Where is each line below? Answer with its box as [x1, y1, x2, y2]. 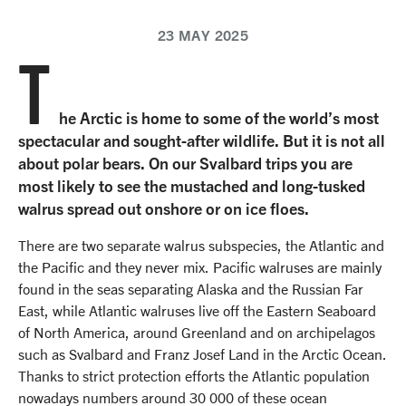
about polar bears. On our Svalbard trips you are [18, 153, 353, 174]
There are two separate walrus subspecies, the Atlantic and [18, 237, 384, 255]
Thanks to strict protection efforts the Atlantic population [18, 367, 370, 385]
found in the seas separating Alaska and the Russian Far [18, 280, 363, 298]
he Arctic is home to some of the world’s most [59, 108, 380, 129]
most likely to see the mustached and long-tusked [18, 176, 365, 197]
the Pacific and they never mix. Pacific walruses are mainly [18, 258, 382, 276]
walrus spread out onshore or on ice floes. [18, 198, 313, 219]
